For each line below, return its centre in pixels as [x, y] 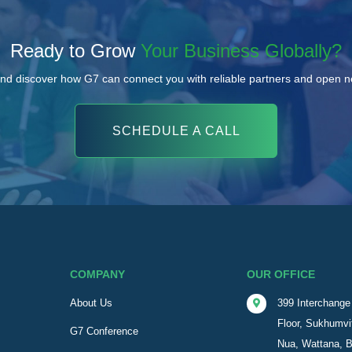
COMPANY [98, 275]
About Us [92, 303]
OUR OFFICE [280, 275]
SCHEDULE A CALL [176, 130]
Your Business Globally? [241, 51]
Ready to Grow [75, 51]
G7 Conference [104, 332]
